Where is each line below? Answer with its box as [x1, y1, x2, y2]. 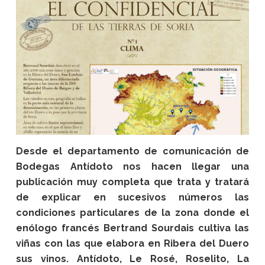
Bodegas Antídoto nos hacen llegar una [15, 160, 250, 172]
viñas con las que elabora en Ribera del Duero [15, 237, 250, 249]
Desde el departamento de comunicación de [15, 145, 250, 157]
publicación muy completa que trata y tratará [15, 176, 250, 188]
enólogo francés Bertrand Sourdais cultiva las [15, 222, 250, 234]
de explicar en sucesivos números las [15, 191, 250, 203]
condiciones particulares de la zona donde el [15, 206, 250, 218]
